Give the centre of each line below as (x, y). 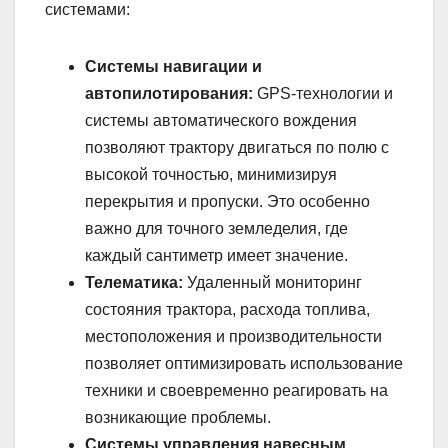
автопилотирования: (169, 93)
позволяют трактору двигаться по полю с (237, 147)
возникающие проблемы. (178, 417)
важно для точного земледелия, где (216, 228)
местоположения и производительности (233, 336)
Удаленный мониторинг (272, 282)
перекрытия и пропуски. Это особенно (227, 201)
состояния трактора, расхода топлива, (227, 309)
